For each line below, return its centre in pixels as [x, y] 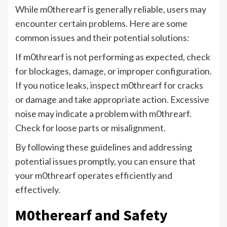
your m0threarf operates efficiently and [94, 176]
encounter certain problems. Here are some [101, 24]
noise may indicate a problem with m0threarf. [103, 114]
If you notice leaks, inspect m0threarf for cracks [109, 85]
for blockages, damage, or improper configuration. [113, 71]
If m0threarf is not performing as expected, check [113, 57]
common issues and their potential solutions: [102, 38]
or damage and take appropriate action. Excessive [112, 100]
